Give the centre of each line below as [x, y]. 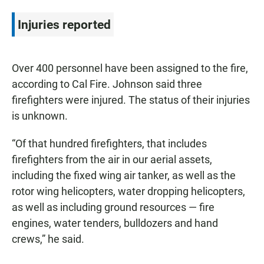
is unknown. [40, 116]
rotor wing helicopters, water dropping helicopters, [128, 192]
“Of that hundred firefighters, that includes [109, 144]
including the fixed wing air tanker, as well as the [124, 176]
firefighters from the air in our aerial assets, [112, 160]
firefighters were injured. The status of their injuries [131, 100]
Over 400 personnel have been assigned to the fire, [130, 68]
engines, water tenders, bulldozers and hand [115, 223]
